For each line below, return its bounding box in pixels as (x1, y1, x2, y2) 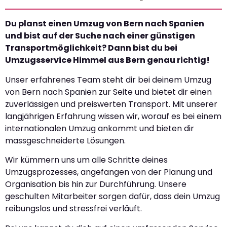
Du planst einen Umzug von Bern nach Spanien (5, 18, 204, 30)
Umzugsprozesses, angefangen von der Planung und (5, 166, 212, 178)
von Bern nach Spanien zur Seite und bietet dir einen (5, 86, 212, 98)
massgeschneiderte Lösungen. (5, 134, 126, 146)
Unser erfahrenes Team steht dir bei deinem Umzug (5, 73, 211, 86)
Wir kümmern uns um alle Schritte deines (5, 154, 168, 166)
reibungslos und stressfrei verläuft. (5, 203, 142, 215)
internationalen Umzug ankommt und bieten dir (5, 122, 194, 134)
